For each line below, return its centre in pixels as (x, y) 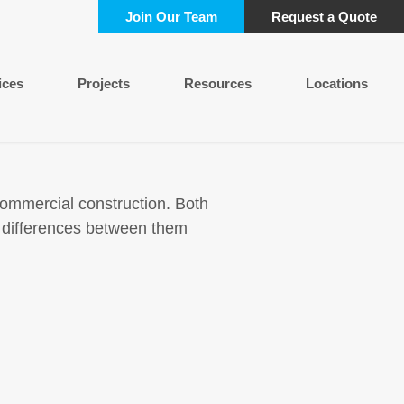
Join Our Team (171, 17)
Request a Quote (324, 17)
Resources (218, 83)
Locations (337, 83)
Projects (104, 83)
